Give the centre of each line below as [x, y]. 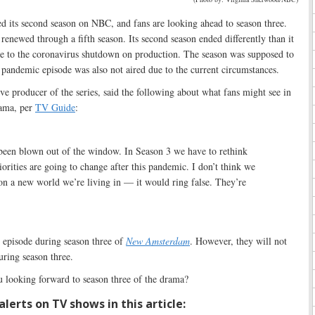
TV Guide [55, 108]
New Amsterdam [158, 241]
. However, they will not [238, 241]
